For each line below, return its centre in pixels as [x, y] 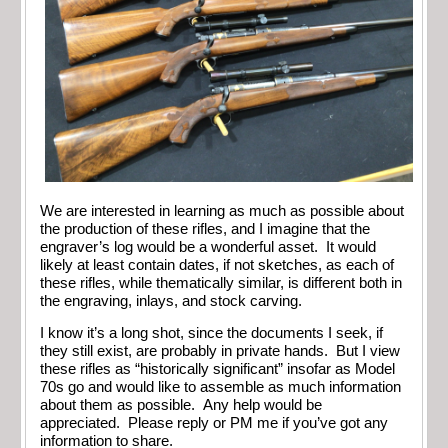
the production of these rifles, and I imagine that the [205, 228]
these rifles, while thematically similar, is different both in [221, 282]
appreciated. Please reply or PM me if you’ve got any [214, 423]
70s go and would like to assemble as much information [220, 387]
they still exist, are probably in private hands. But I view [220, 351]
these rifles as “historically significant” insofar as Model [217, 369]
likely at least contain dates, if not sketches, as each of [217, 264]
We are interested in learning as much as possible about [222, 210]
